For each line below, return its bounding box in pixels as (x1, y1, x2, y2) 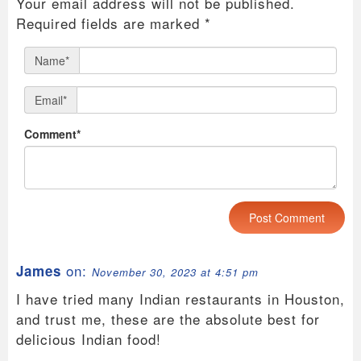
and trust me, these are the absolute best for (16, 308, 320, 329)
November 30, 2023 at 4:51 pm (92, 263, 259, 280)
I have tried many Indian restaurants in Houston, (16, 288, 345, 309)
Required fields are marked (16, 12, 205, 33)
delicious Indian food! (16, 328, 161, 349)
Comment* (24, 125, 81, 142)
